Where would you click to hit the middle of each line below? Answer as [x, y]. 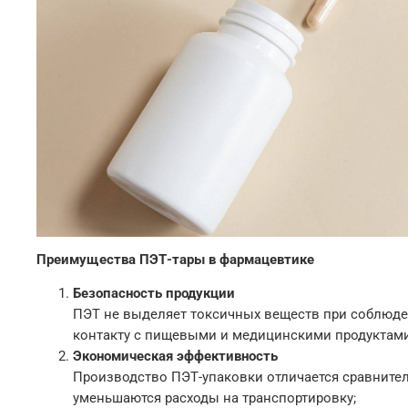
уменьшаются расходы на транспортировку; [214, 398]
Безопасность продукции [154, 293]
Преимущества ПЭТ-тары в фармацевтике [175, 259]
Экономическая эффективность [175, 356]
